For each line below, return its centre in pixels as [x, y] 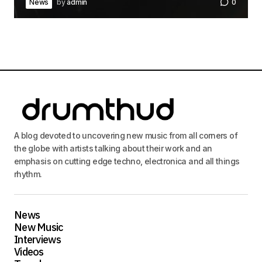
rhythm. [28, 174]
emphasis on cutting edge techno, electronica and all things [127, 161]
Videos [29, 252]
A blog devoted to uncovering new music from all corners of [126, 136]
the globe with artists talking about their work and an [113, 149]
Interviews [37, 240]
